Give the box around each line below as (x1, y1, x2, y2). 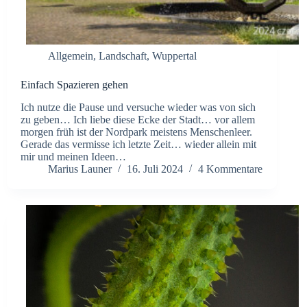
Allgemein (48, 50, 93, 62)
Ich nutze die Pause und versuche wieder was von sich (21, 101, 256, 114)
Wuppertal (152, 50, 197, 62)
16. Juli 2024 (127, 163, 183, 175)
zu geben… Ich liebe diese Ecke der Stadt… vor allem (21, 114, 255, 126)
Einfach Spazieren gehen (21, 79, 128, 91)
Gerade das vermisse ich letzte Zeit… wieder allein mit (21, 138, 256, 151)
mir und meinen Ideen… (21, 151, 126, 163)
